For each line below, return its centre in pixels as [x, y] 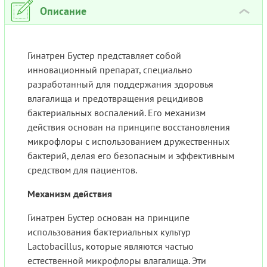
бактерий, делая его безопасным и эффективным [131, 156]
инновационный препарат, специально [110, 70]
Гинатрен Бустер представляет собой [104, 56]
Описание [63, 11]
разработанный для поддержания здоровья [120, 84]
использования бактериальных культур [109, 232]
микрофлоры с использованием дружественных [128, 142]
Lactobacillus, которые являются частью [111, 246]
